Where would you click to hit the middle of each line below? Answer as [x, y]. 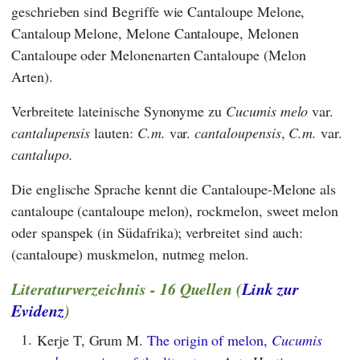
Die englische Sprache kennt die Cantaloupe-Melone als [174, 189]
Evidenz [38, 311]
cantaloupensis [238, 133]
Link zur [270, 289]
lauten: [114, 133]
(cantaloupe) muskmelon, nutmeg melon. [131, 254]
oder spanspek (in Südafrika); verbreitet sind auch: [157, 233]
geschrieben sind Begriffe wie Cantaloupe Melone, [158, 12]
